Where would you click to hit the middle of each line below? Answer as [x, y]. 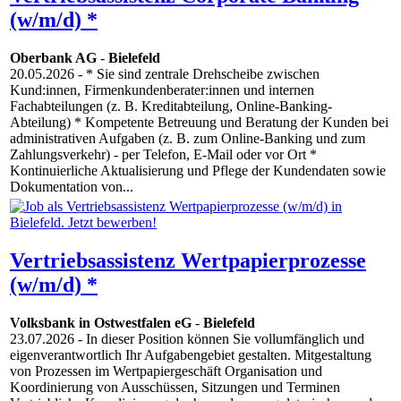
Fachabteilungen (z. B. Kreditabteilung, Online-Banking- [171, 107]
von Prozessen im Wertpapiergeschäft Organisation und [166, 371]
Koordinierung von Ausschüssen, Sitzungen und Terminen [175, 388]
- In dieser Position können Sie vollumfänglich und [219, 339]
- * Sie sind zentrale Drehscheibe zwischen [197, 74]
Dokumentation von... [72, 187]
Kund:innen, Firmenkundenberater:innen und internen [162, 90]
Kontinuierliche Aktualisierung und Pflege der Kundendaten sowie [198, 171]
